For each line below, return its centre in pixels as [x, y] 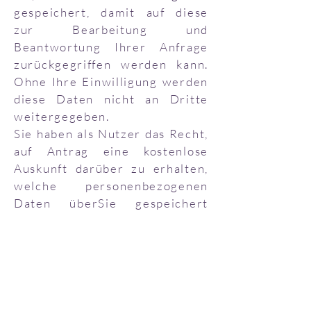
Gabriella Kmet [63, 279]
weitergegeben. [62, 116]
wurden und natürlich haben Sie [111, 220]
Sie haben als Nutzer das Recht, [111, 134]
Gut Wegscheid [73, 297]
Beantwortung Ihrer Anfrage [111, 47]
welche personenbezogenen [111, 186]
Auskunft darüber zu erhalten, [111, 168]
